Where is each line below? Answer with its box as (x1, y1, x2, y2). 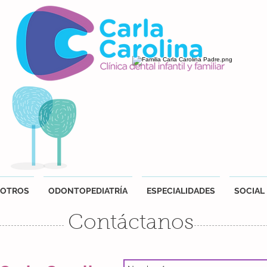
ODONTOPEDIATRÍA (48, 186, 128, 195)
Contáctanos (67, 213, 194, 234)
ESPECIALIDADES (147, 186, 215, 195)
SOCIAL (234, 186, 265, 195)
